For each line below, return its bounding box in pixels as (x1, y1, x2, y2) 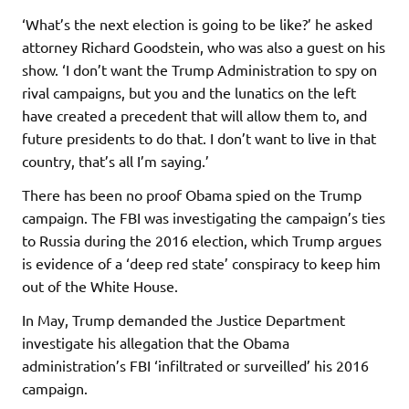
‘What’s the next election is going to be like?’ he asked (22, 14, 372, 33)
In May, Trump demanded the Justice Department (22, 309, 345, 329)
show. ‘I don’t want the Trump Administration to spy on (22, 59, 377, 79)
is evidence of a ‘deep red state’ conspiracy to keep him (22, 253, 381, 272)
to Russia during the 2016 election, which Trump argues (22, 230, 382, 249)
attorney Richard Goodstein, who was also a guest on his (22, 37, 385, 56)
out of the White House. (22, 276, 178, 295)
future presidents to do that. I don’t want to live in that (22, 128, 376, 147)
